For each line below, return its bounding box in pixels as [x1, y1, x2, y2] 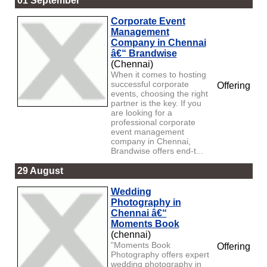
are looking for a [110, 107, 172, 117]
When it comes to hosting [110, 69, 206, 79]
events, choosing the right [110, 88, 208, 98]
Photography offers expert [110, 249, 209, 259]
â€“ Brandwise [110, 48, 177, 58]
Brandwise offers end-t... [110, 145, 203, 156]
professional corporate [110, 117, 195, 127]
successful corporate [110, 79, 189, 89]
